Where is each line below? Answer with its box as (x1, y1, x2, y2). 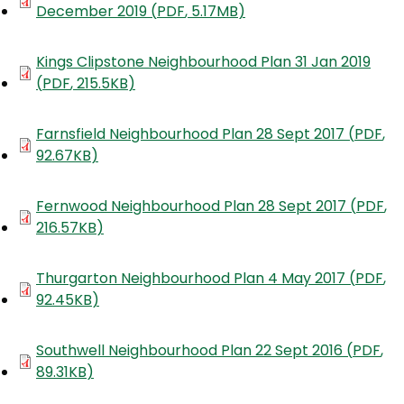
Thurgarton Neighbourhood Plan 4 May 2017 (36, 268, 349, 289)
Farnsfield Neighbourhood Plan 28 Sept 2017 (36, 124, 348, 145)
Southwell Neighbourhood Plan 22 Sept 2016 (36, 340, 346, 362)
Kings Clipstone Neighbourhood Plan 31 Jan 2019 (36, 51, 371, 73)
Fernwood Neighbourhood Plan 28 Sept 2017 (36, 196, 350, 217)
